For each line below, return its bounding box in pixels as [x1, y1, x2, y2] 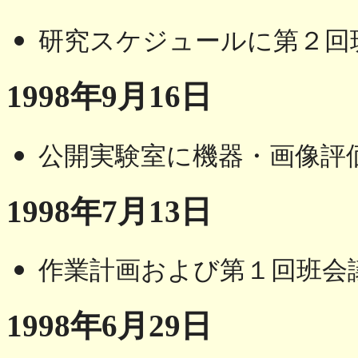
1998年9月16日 [6, 79, 212, 114]
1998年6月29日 [6, 308, 212, 344]
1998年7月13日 [6, 193, 212, 229]
